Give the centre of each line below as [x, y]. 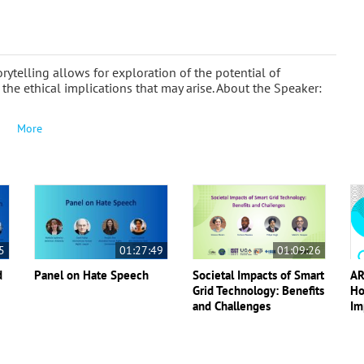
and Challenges [231, 306]
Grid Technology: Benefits [258, 290]
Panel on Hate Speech [92, 275]
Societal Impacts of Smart [258, 275]
